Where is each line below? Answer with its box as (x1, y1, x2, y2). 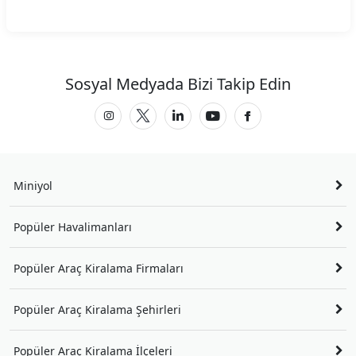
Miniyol (14, 177, 52, 193)
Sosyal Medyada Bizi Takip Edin (65, 72, 291, 95)
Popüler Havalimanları (14, 219, 132, 234)
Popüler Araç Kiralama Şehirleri (14, 301, 181, 317)
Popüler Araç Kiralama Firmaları (14, 260, 184, 276)
